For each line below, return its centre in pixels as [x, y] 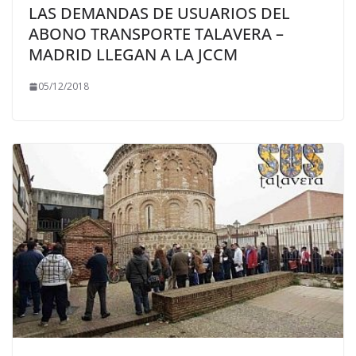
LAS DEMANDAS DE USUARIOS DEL [159, 14]
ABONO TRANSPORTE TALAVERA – [156, 34]
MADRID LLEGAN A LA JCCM [133, 55]
